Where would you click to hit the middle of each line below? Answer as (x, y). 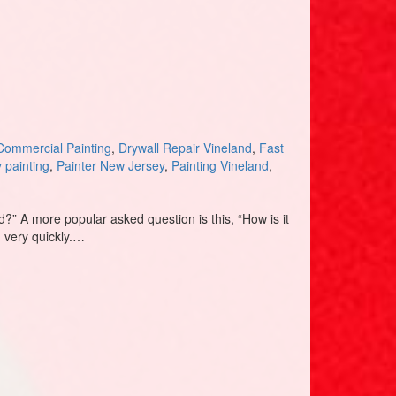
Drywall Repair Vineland (185, 148)
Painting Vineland (220, 165)
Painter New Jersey (110, 165)
